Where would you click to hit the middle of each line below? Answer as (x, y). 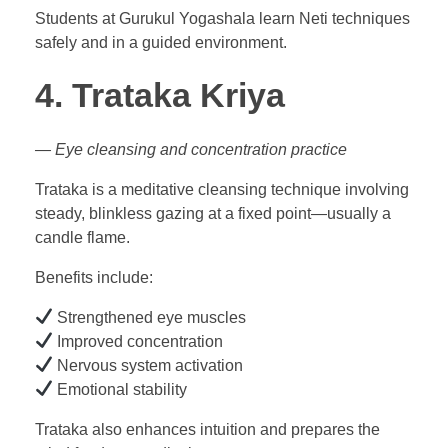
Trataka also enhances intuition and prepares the (207, 429)
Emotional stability (120, 389)
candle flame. (82, 237)
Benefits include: (94, 277)
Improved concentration (138, 341)
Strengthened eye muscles (150, 317)
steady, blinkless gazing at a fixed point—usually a (213, 213)
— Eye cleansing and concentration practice (191, 149)
